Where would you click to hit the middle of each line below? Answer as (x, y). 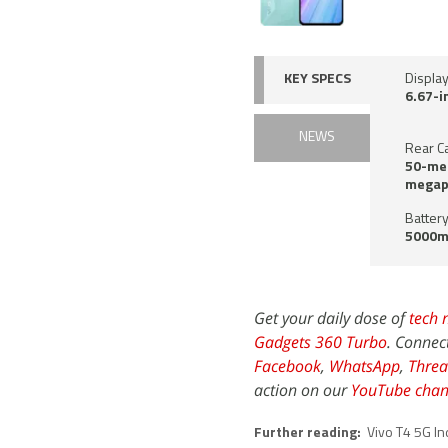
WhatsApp (364, 365)
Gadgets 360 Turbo (320, 341)
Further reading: (309, 433)
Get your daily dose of (331, 317)
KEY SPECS (317, 79)
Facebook (287, 365)
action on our (302, 389)
